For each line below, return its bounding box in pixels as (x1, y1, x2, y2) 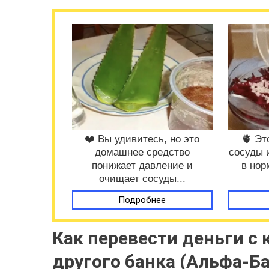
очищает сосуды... (98, 172, 186, 184)
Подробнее (118, 194, 166, 205)
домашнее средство (94, 146, 190, 158)
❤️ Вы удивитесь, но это (85, 133, 200, 145)
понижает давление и (91, 159, 193, 171)
